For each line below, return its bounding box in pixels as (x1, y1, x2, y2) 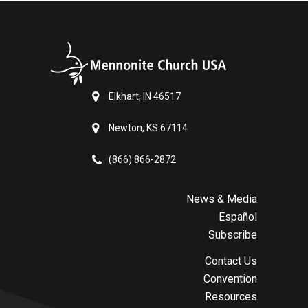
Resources (205, 290, 257, 304)
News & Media (186, 192, 257, 206)
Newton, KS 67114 (109, 122, 188, 134)
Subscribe (208, 228, 257, 242)
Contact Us (205, 254, 257, 268)
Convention (203, 272, 257, 286)
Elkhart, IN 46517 (109, 91, 181, 102)
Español (219, 210, 257, 224)
